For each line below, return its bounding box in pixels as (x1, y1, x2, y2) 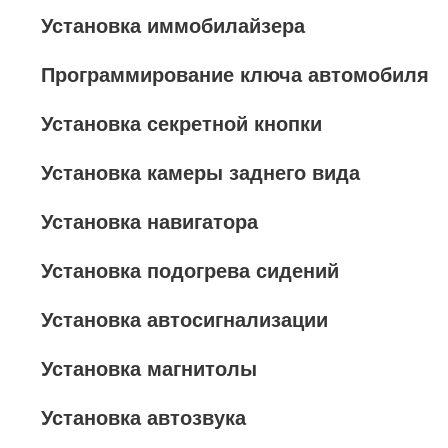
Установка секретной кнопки (41, 113, 322, 135)
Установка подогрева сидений (41, 260, 339, 282)
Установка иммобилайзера (41, 15, 305, 37)
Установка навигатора (41, 211, 258, 233)
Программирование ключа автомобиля (41, 64, 429, 86)
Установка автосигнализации (41, 309, 328, 331)
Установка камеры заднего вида (41, 162, 360, 184)
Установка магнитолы (41, 358, 257, 380)
